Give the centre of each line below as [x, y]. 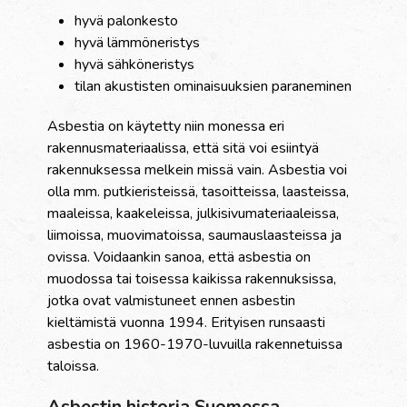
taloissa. [74, 367]
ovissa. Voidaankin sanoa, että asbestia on [179, 258]
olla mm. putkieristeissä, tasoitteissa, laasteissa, [199, 192]
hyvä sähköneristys [135, 65]
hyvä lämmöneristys [138, 43]
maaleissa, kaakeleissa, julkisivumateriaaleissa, [194, 214]
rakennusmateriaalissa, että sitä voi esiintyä [184, 149]
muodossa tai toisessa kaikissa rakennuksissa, [192, 279]
